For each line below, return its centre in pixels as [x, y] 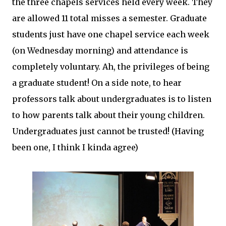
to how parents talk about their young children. [108, 115]
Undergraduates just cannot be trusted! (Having [108, 131]
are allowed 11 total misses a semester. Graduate [109, 18]
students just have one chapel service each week [111, 35]
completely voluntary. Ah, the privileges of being [111, 67]
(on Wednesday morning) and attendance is [100, 51]
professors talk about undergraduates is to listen [112, 99]
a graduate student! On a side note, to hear [97, 83]
